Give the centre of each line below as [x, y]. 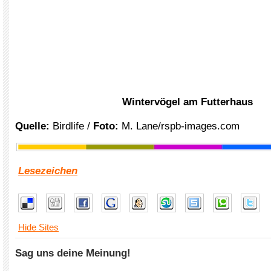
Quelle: [34, 126]
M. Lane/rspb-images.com [179, 126]
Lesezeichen [48, 171]
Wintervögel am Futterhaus [188, 102]
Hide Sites [38, 227]
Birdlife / [73, 126]
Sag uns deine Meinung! [73, 253]
